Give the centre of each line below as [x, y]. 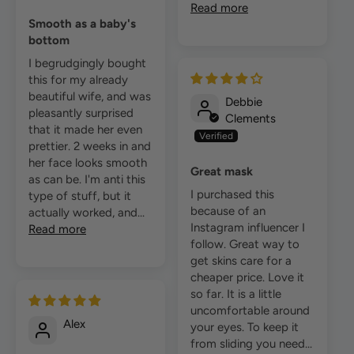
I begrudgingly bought [87, 64]
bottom [49, 41]
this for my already [78, 80]
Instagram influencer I [248, 228]
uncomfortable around [250, 311]
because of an [228, 211]
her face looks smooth [88, 163]
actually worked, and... [87, 213]
